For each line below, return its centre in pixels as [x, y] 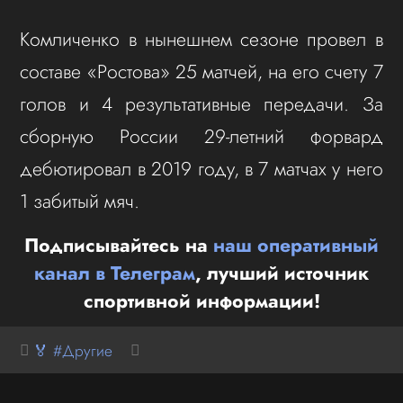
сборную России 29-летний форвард [201, 137]
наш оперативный [296, 245]
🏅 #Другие [73, 350]
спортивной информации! [201, 300]
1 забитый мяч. [80, 201]
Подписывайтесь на [119, 245]
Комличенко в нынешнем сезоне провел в [201, 40]
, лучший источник [282, 273]
